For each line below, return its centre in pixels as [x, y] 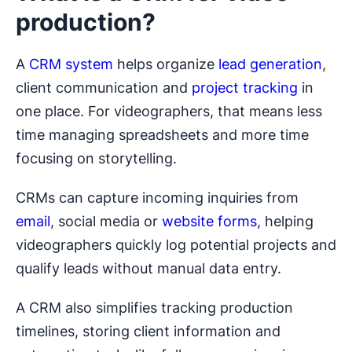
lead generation [270, 64]
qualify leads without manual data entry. [148, 269]
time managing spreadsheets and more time [162, 135]
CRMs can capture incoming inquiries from [157, 198]
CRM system [71, 64]
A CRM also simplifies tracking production [154, 308]
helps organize [166, 64]
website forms [209, 222]
